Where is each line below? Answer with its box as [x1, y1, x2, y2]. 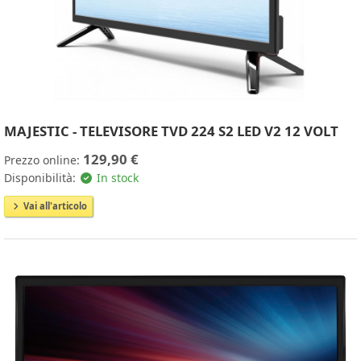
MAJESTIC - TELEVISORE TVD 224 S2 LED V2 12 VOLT [4, 122, 338, 141]
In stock [93, 170, 139, 186]
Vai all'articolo [21, 200, 87, 213]
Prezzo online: [4, 152, 83, 168]
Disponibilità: [4, 170, 79, 186]
